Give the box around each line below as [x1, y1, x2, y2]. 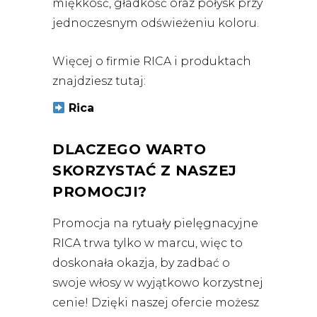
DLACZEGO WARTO [52, 141, 206, 158]
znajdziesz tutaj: [52, 74, 146, 88]
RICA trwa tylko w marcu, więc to [52, 236, 243, 250]
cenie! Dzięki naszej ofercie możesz [52, 296, 259, 310]
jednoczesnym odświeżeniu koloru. [52, 16, 262, 30]
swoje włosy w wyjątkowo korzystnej [52, 276, 263, 290]
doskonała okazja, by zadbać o [52, 256, 230, 270]
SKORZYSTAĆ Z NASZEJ [52, 162, 237, 180]
